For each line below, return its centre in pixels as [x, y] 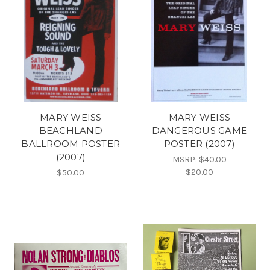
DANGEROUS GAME [199, 130]
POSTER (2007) [199, 143]
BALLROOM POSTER [71, 143]
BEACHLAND [71, 130]
